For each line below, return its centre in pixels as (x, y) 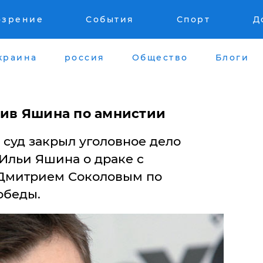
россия (85, 57)
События (110, 19)
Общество (160, 57)
